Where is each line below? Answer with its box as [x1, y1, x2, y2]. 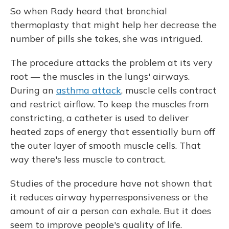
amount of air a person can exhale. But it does [10, 205, 211, 217]
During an [10, 84, 56, 97]
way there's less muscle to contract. [10, 153, 166, 166]
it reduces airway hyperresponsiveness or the [10, 191, 208, 203]
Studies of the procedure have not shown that [10, 177, 212, 190]
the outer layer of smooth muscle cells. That [10, 140, 201, 152]
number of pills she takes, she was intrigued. [10, 33, 202, 45]
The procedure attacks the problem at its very [10, 57, 213, 69]
